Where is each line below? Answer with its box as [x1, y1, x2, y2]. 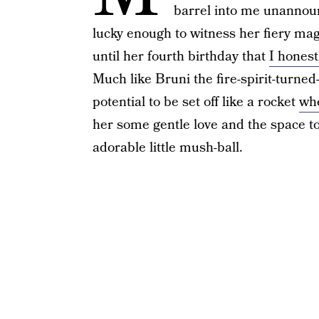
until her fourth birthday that [92, 47, 269, 66]
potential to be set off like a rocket [92, 93, 299, 112]
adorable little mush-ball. [92, 138, 243, 157]
